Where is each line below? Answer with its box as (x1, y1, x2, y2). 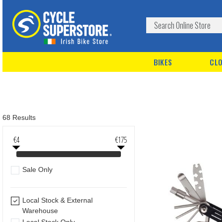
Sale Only (22, 166, 53, 174)
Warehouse (22, 207, 58, 215)
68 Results (2, 113, 36, 122)
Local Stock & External (22, 196, 93, 205)
